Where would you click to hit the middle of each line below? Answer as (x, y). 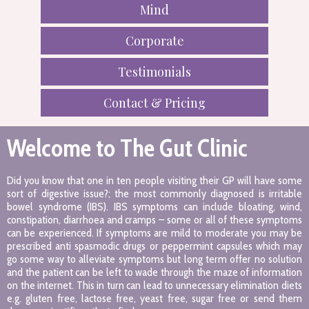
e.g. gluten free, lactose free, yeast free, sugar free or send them (154, 298)
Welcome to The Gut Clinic (127, 148)
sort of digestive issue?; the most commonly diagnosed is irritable (154, 193)
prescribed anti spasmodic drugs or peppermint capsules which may (154, 246)
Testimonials (154, 72)
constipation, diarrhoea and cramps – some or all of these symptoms (154, 219)
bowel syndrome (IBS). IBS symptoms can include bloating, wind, (154, 206)
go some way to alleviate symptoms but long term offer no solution (154, 259)
